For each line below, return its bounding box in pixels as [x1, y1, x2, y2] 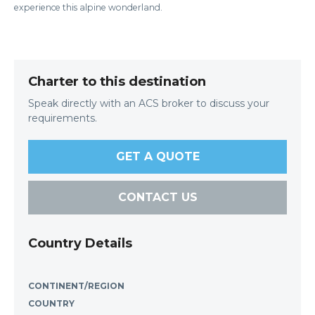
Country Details [28, 236, 132, 252]
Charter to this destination [28, 73, 206, 90]
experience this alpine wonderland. [14, 2, 162, 13]
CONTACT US [117, 191, 198, 205]
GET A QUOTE [115, 150, 200, 164]
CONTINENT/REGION [28, 281, 124, 292]
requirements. [28, 112, 97, 125]
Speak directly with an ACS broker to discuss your [28, 97, 269, 110]
